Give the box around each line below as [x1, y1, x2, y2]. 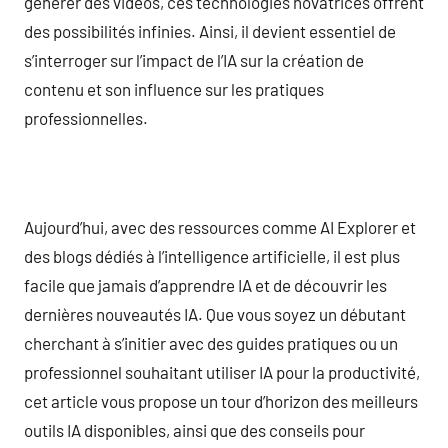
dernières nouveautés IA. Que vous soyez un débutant [24, 303, 406, 324]
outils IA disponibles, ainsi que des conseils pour [24, 419, 365, 440]
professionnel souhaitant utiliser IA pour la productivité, [24, 361, 420, 382]
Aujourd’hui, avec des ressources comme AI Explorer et [24, 216, 416, 237]
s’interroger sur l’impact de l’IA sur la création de [24, 49, 364, 70]
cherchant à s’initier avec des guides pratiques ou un [24, 332, 398, 353]
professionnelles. [24, 107, 148, 128]
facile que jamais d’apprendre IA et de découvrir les [24, 274, 387, 295]
